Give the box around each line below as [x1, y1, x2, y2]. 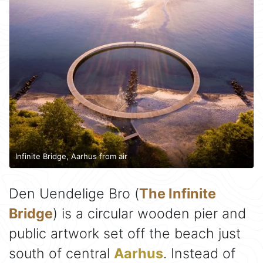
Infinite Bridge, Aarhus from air [15, 151, 127, 161]
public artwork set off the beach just [9, 225, 241, 242]
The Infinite [139, 185, 216, 203]
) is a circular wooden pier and [53, 205, 246, 222]
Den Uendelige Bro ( [9, 185, 139, 203]
